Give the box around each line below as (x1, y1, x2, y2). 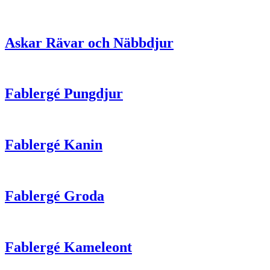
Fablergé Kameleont (5, 239, 132, 255)
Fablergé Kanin (5, 137, 102, 153)
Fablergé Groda (5, 187, 104, 204)
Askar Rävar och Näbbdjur (5, 34, 174, 51)
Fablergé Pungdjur (5, 86, 123, 102)
